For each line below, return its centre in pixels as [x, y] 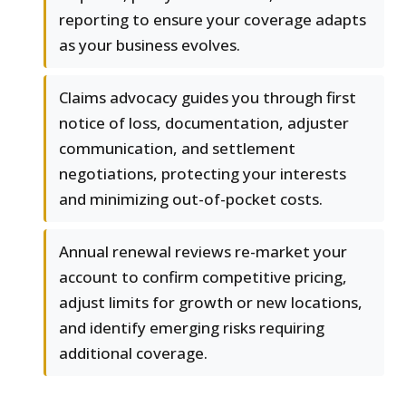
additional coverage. [133, 353]
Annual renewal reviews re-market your [203, 252]
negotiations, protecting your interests [203, 174]
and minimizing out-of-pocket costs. [191, 199]
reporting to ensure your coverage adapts [213, 20]
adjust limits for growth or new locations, [211, 303]
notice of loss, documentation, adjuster [204, 123]
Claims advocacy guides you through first [208, 98]
